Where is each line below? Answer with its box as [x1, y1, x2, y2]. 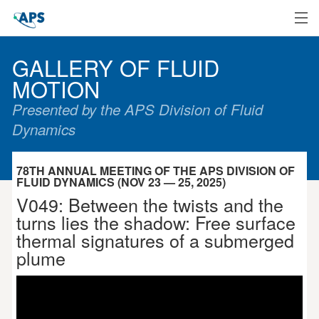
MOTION [12, 73, 100, 105]
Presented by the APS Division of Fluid [12, 99, 263, 120]
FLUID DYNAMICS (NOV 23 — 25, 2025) [16, 173, 226, 190]
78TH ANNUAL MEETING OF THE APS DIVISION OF [16, 162, 295, 179]
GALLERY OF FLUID [12, 52, 220, 83]
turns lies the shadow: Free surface [16, 209, 296, 236]
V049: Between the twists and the [16, 192, 283, 218]
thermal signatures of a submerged [16, 227, 294, 253]
